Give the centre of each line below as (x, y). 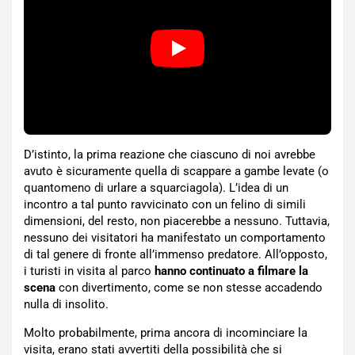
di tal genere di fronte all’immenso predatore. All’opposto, (176, 255)
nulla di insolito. (66, 305)
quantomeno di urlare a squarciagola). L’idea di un (156, 188)
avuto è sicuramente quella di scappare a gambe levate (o (176, 172)
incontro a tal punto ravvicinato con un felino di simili (165, 205)
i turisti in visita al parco (89, 271)
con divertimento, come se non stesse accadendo (189, 288)
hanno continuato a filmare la (231, 271)
